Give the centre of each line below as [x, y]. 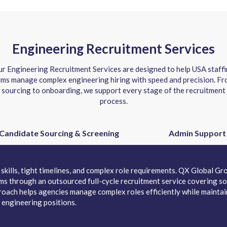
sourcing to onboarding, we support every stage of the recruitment [113, 90]
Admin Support [197, 133]
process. [113, 101]
